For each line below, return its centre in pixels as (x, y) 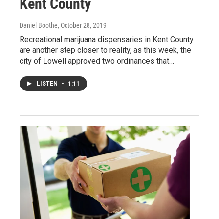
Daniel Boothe (39, 25)
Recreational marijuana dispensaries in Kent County (107, 39)
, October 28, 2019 (82, 25)
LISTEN (48, 83)
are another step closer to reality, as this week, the (105, 50)
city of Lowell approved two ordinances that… (97, 61)
